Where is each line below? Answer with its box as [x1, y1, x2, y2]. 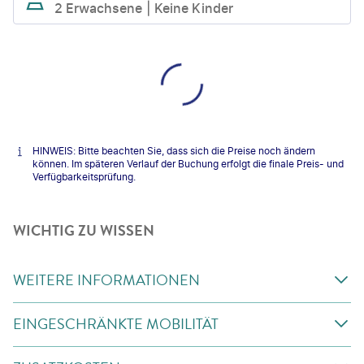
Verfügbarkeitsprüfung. [32, 170, 136, 183]
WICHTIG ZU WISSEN [13, 219, 154, 241]
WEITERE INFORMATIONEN [13, 269, 200, 291]
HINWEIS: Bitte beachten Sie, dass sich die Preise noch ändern [32, 144, 315, 157]
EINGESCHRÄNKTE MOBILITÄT [13, 313, 219, 335]
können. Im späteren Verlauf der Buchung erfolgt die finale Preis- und [32, 157, 344, 170]
